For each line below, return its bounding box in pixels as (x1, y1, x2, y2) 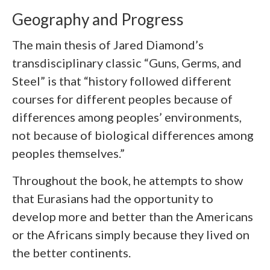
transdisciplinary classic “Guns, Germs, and (12, 55, 242, 70)
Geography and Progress (12, 9, 184, 29)
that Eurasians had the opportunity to (12, 190, 213, 206)
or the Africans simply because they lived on (12, 227, 250, 242)
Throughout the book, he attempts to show (12, 172, 243, 187)
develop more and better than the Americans (12, 209, 253, 224)
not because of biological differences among (12, 127, 254, 142)
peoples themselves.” (12, 145, 125, 160)
